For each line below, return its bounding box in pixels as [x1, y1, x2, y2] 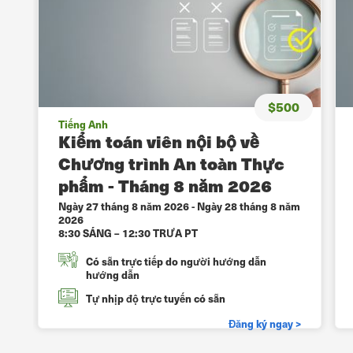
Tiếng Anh [58, 117, 108, 132]
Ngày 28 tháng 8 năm [197, 199, 300, 214]
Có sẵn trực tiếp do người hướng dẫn [86, 254, 266, 269]
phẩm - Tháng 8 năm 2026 [58, 173, 272, 199]
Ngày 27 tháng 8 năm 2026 [58, 199, 189, 214]
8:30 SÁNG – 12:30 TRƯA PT [58, 225, 198, 241]
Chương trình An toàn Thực [58, 151, 284, 176]
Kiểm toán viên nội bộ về [58, 129, 259, 154]
